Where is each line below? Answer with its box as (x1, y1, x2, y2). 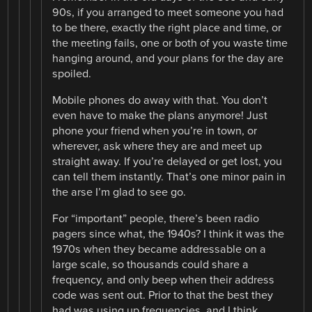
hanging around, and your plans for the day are (52, 51, 284, 65)
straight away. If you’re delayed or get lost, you (52, 154, 283, 169)
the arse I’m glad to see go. (52, 185, 187, 199)
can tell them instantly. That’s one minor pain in (52, 169, 286, 184)
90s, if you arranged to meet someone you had (52, 5, 284, 19)
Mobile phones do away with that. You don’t (52, 93, 268, 107)
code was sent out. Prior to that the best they (52, 288, 274, 303)
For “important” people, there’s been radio (52, 212, 260, 226)
